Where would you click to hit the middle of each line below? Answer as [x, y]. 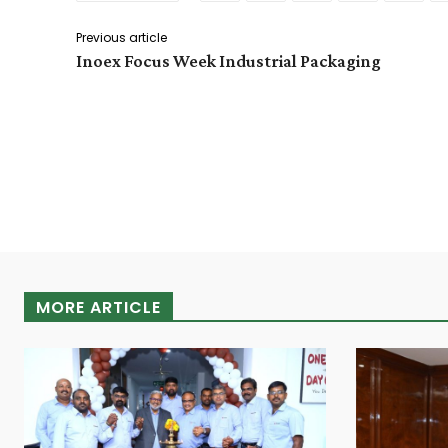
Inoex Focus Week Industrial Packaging [228, 61]
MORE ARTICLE [98, 307]
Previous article [121, 38]
